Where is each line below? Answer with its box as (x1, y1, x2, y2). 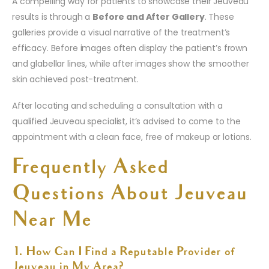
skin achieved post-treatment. (12, 73, 139, 85)
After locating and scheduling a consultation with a (12, 99, 223, 112)
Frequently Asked (12, 158, 168, 179)
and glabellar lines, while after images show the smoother (12, 57, 250, 70)
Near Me (12, 211, 91, 232)
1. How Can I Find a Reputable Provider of (12, 246, 235, 259)
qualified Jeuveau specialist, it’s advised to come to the (12, 115, 241, 127)
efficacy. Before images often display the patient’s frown (12, 41, 248, 54)
